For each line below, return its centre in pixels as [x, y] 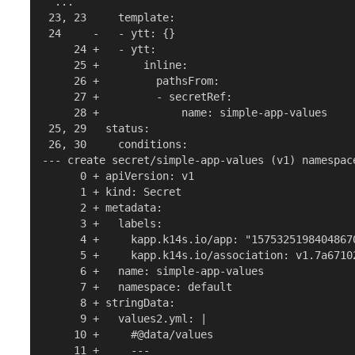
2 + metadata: [103, 208]
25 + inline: [115, 65]
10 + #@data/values [128, 335]
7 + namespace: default [137, 287]
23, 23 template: [109, 18]
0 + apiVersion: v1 [118, 176]
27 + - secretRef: [137, 97]
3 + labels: [103, 224]
